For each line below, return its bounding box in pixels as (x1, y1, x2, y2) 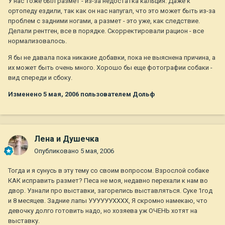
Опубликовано (34, 147, 80, 155)
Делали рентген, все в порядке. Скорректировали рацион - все (8, 27, 204, 35)
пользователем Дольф (79, 90, 155, 98)
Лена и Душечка (34, 134, 99, 144)
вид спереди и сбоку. (8, 74, 72, 82)
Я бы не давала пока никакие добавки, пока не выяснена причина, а (8, 54, 215, 62)
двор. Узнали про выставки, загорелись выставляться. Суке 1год (8, 187, 212, 195)
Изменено (8, 90, 43, 98)
